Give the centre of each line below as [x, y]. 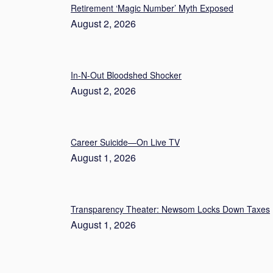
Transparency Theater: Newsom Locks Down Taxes [170, 209]
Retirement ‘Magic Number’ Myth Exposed [152, 8]
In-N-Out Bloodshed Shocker [126, 75]
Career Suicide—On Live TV [125, 142]
